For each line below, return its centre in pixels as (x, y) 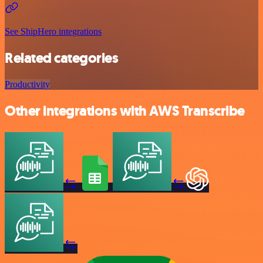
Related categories (62, 58)
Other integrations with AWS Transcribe (125, 111)
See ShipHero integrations (53, 32)
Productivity (27, 85)
